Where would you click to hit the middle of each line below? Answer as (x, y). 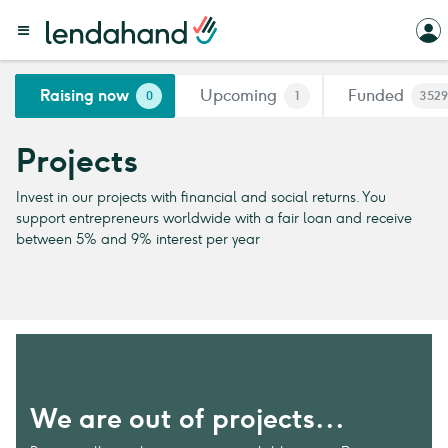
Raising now (84, 95)
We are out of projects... (187, 418)
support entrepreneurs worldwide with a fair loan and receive (214, 218)
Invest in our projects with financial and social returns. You (201, 197)
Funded (376, 95)
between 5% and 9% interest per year (138, 239)
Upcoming (238, 95)
